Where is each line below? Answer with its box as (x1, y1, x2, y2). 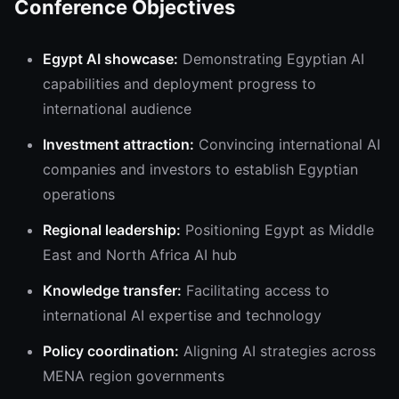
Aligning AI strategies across (179, 342, 376, 360)
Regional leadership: (43, 221, 181, 239)
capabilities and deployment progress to (43, 75, 316, 93)
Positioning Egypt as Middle (181, 221, 374, 239)
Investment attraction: (43, 135, 194, 153)
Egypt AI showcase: (43, 50, 178, 68)
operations (43, 185, 115, 203)
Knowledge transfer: (43, 281, 182, 299)
